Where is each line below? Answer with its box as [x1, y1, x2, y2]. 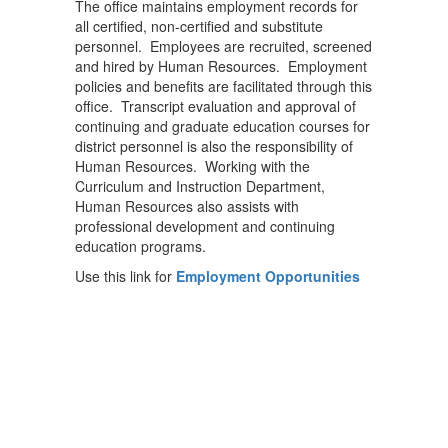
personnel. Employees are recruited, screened [75, 36, 372, 56]
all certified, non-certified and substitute [75, 16, 323, 36]
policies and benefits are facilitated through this [75, 76, 372, 96]
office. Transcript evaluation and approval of [75, 96, 356, 116]
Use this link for [75, 266, 176, 286]
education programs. [75, 236, 206, 256]
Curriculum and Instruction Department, [75, 176, 325, 196]
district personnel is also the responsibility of [75, 136, 353, 156]
